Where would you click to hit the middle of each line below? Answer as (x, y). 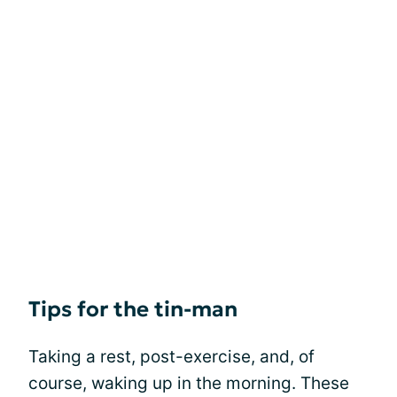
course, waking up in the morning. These (189, 383)
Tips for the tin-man (133, 309)
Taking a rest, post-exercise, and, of (171, 356)
